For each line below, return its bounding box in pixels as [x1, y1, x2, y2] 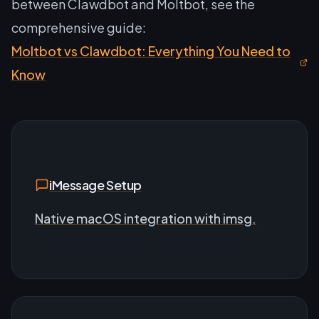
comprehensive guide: [11, 19, 146, 36]
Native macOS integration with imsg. [35, 209, 256, 226]
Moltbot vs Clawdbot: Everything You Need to [11, 42, 291, 59]
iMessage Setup [49, 176, 142, 193]
